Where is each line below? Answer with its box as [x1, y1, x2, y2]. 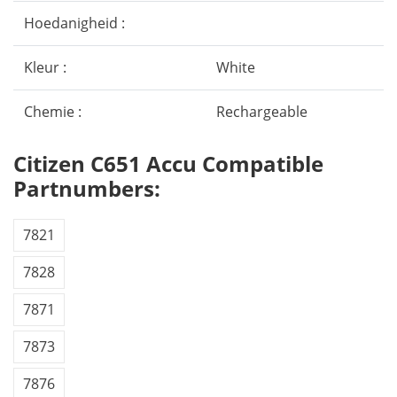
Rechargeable [216, 102, 307, 121]
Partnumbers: [13, 174, 160, 203]
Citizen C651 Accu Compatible [13, 149, 323, 178]
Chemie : [24, 102, 82, 121]
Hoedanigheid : [24, 13, 125, 33]
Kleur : [24, 58, 66, 77]
